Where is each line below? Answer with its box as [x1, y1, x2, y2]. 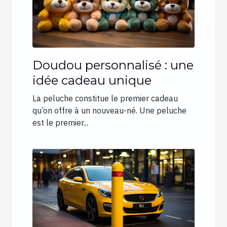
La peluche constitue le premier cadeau [32, 93, 178, 103]
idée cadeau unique [32, 72, 152, 88]
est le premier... [32, 117, 88, 128]
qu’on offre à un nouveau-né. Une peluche [32, 105, 186, 116]
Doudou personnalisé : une [32, 57, 194, 72]
